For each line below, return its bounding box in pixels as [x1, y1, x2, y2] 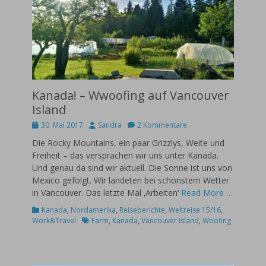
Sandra [98, 119, 122, 130]
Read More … [181, 186, 233, 198]
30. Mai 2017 [41, 119, 83, 130]
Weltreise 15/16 [169, 204, 221, 215]
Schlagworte [81, 214, 122, 225]
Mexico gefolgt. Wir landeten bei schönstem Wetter [32, 174, 229, 186]
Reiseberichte [119, 204, 165, 215]
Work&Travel [32, 215, 76, 226]
